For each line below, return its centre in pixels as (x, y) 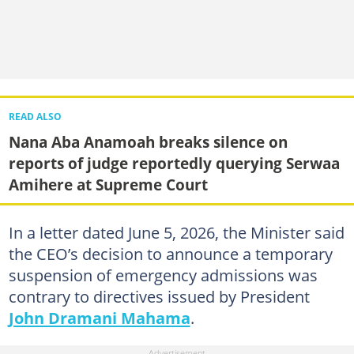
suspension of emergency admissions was (163, 275)
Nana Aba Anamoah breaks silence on (148, 141)
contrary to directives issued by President (159, 296)
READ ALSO (35, 116)
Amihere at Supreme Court (108, 184)
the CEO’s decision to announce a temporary (170, 254)
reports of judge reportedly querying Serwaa (174, 163)
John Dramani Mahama (99, 318)
